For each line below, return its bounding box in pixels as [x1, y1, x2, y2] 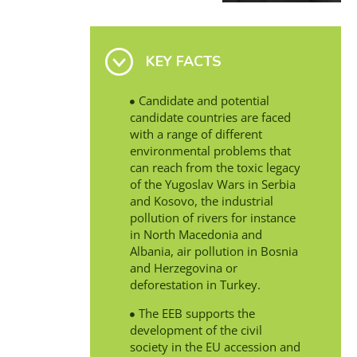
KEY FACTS [145, 51, 222, 71]
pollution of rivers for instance [129, 209, 296, 226]
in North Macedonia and [129, 226, 262, 242]
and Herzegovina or [129, 259, 237, 276]
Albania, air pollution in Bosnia [129, 242, 298, 259]
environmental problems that [129, 142, 291, 159]
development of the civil [129, 321, 262, 338]
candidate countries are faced [129, 108, 291, 125]
